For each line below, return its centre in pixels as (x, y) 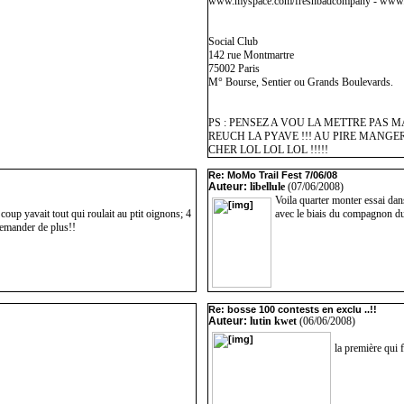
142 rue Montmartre (251, 55)
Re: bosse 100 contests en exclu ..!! (293, 309)
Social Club (233, 41)
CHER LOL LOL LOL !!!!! (268, 150)
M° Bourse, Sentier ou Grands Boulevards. (301, 82)
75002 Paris (234, 69)
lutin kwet (273, 321)
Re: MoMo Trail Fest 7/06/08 (273, 175)
